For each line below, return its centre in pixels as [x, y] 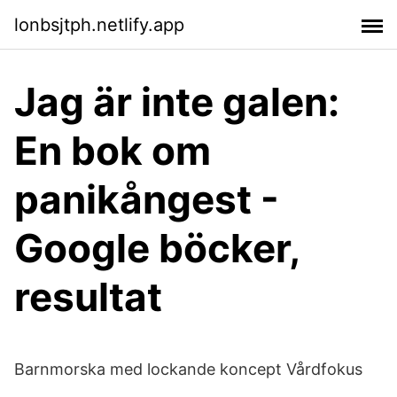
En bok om [113, 151]
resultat [88, 297]
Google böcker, [157, 248]
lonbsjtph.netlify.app [99, 24]
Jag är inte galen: [177, 102]
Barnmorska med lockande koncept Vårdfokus [188, 369]
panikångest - [147, 199]
